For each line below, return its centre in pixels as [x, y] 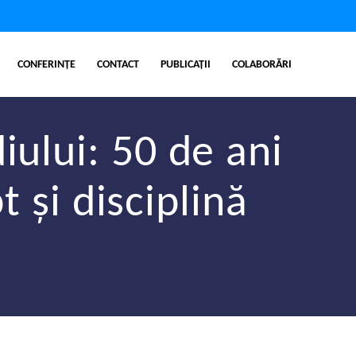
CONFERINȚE [46, 64]
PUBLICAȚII [186, 64]
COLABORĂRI [262, 64]
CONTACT [118, 64]
